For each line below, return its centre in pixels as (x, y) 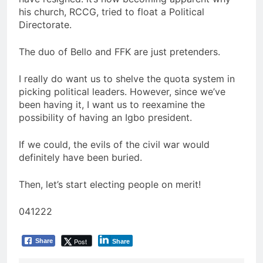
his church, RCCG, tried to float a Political (112, 12)
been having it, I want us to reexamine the (112, 105)
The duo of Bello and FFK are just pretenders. (119, 52)
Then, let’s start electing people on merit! (110, 185)
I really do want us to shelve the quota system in (127, 79)
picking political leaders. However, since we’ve (122, 92)
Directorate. (45, 25)
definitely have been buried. (80, 158)
